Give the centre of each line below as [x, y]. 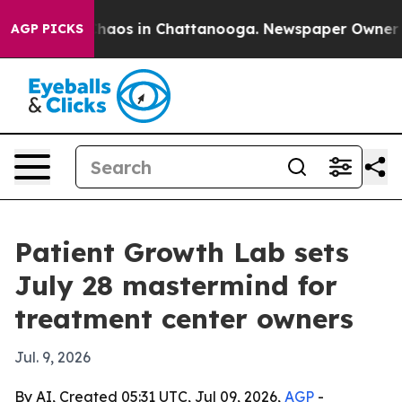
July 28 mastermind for [176, 285]
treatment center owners [184, 319]
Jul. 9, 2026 [52, 357]
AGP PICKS [47, 29]
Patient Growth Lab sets [182, 252]
